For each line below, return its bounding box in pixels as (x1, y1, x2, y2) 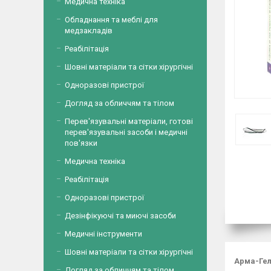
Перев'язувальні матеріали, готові (65, 117, 193, 126)
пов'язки (65, 139, 97, 148)
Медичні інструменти (65, 229, 142, 238)
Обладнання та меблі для (65, 15, 158, 24)
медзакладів (65, 26, 113, 35)
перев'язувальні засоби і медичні (65, 128, 188, 137)
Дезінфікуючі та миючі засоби (65, 211, 176, 220)
